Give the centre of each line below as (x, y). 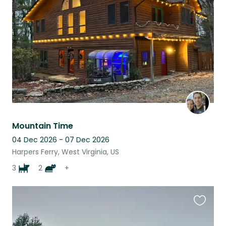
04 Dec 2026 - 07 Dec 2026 (61, 139)
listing (205, 12)
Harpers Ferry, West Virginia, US (66, 152)
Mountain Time (43, 126)
